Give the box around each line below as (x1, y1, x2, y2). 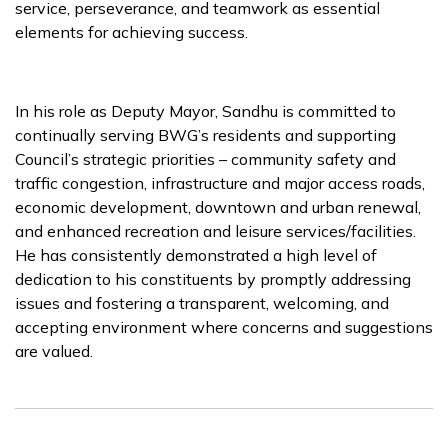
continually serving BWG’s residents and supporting (15, 125, 396, 145)
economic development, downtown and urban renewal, (15, 197, 421, 217)
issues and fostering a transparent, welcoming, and (15, 293, 389, 313)
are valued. (15, 341, 93, 361)
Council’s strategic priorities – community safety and (15, 149, 396, 169)
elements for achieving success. (15, 22, 248, 42)
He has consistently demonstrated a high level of (15, 245, 377, 265)
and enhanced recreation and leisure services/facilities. (15, 221, 416, 241)
